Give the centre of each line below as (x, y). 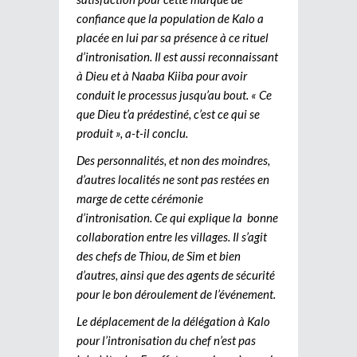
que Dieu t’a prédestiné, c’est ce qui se (168, 114)
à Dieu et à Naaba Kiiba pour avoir (162, 76)
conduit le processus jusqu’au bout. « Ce (174, 95)
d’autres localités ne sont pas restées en (173, 180)
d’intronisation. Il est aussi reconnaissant (177, 57)
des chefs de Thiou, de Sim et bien (159, 256)
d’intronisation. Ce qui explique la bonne (177, 218)
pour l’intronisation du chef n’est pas (166, 341)
